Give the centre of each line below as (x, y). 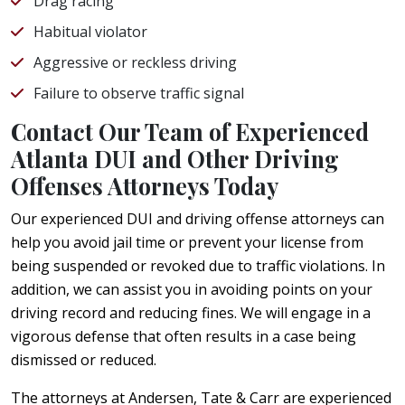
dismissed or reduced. (84, 359)
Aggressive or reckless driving (135, 62)
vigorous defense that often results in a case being (184, 336)
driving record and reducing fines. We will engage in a (191, 312)
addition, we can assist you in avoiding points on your (192, 289)
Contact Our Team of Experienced (190, 131)
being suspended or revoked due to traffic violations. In (198, 265)
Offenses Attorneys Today (145, 185)
